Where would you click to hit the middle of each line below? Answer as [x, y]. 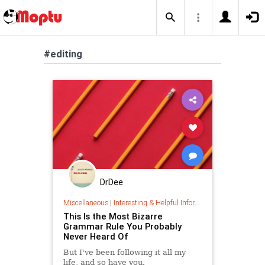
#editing [63, 54]
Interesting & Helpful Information [154, 202]
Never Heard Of [96, 236]
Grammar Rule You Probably [122, 226]
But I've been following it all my [124, 252]
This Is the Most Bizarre [113, 216]
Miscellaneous [85, 202]
